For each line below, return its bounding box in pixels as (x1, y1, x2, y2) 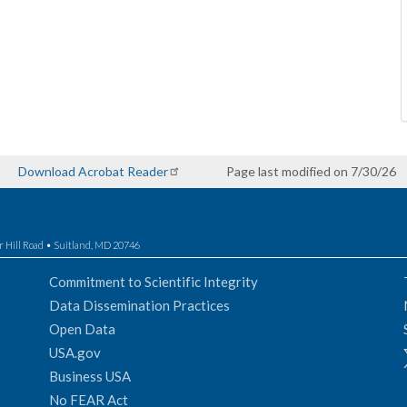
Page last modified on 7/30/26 (226, 164, 396, 179)
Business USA (49, 367, 131, 384)
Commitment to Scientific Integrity (49, 273, 258, 290)
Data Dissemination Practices (49, 296, 230, 313)
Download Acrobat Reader (18, 164, 168, 179)
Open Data (49, 320, 115, 337)
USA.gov (49, 343, 101, 361)
